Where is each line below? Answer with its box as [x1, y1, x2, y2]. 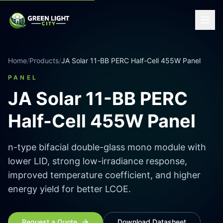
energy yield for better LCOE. [8, 184, 131, 194]
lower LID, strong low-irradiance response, [8, 156, 187, 166]
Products [29, 56, 59, 65]
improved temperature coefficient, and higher [8, 170, 201, 180]
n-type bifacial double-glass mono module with [8, 142, 206, 152]
